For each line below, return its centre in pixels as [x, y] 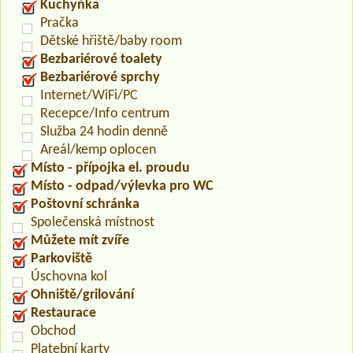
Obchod [53, 331]
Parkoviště [61, 258]
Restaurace [63, 313]
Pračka [59, 23]
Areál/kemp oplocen [98, 150]
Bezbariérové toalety [101, 59]
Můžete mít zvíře [80, 240]
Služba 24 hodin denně [104, 132]
